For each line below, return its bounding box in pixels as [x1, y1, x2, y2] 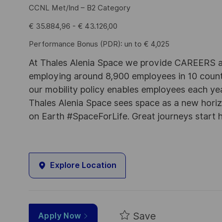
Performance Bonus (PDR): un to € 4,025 [29, 40, 169, 49]
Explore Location [50, 161, 116, 170]
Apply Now [38, 211, 83, 221]
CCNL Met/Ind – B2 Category [29, 3, 130, 13]
